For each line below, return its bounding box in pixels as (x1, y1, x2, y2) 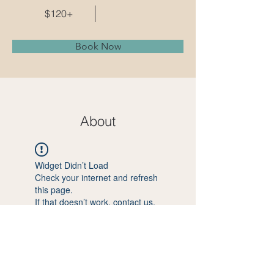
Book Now (75, 40, 121, 52)
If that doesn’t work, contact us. (35, 196, 155, 208)
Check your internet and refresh (35, 171, 158, 183)
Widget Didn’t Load (35, 159, 108, 171)
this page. (35, 183, 73, 196)
